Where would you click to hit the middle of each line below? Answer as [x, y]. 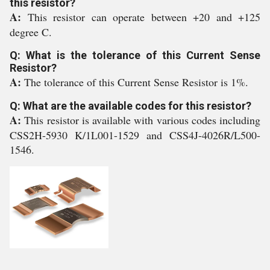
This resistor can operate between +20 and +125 [144, 17]
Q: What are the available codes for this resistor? [130, 106]
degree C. [31, 32]
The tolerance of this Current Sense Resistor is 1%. [136, 82]
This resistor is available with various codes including [142, 120]
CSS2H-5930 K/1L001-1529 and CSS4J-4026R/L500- [135, 135]
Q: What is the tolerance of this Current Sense [135, 55]
